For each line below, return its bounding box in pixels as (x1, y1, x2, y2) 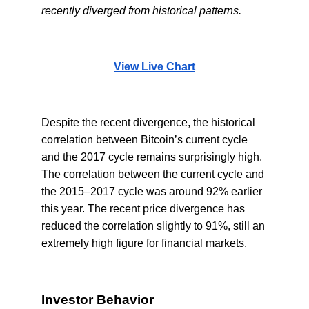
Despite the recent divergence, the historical (41, 116, 255, 128)
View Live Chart (113, 60, 195, 72)
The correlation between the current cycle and (41, 168, 264, 180)
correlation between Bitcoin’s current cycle (41, 133, 248, 146)
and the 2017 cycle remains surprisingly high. (41, 150, 262, 163)
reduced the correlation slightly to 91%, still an (41, 219, 265, 232)
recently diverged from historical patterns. (41, 4, 241, 17)
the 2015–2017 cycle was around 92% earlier (41, 185, 262, 197)
